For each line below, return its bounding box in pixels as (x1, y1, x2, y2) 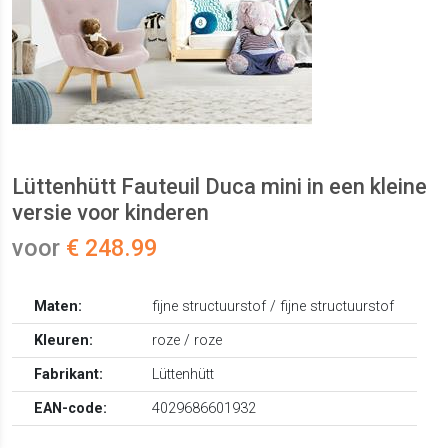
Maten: (34, 298, 83, 316)
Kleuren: (34, 332, 94, 350)
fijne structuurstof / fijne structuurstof (152, 298, 395, 316)
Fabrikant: (34, 366, 104, 384)
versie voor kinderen (12, 200, 209, 226)
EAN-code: (34, 400, 108, 418)
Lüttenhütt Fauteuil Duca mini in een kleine (12, 174, 427, 200)
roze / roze (152, 332, 223, 350)
